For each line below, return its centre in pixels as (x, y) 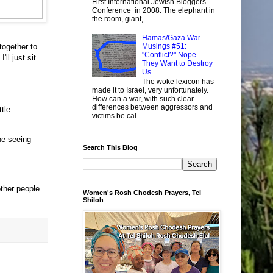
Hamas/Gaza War (171, 37)
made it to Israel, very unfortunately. (150, 90)
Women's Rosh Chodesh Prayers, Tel (142, 192)
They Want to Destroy (177, 63)
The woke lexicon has (178, 82)
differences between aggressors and (152, 108)
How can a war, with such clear (143, 99)
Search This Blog (110, 147)
